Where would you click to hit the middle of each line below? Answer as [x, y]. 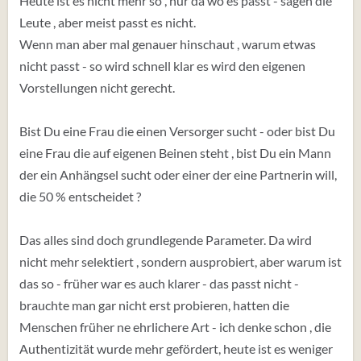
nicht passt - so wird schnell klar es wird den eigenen [162, 66]
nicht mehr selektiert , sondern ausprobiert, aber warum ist [180, 261]
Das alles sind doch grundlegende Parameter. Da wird [166, 240]
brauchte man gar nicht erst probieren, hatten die [154, 305]
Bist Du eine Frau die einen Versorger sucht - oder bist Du [177, 131]
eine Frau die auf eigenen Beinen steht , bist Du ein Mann [175, 153]
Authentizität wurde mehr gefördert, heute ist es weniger [176, 349]
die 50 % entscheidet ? [80, 196]
